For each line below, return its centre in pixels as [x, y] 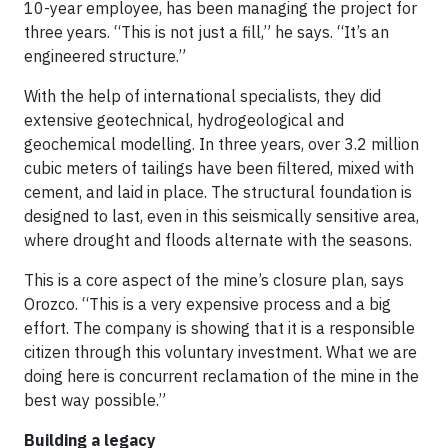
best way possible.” [95, 400]
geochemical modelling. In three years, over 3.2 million [221, 144]
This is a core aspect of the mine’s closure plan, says [214, 280]
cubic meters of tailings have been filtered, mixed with [219, 168]
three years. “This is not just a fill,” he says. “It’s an [206, 32]
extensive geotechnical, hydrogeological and [184, 120]
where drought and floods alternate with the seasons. [218, 240]
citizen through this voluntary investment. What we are [220, 352]
